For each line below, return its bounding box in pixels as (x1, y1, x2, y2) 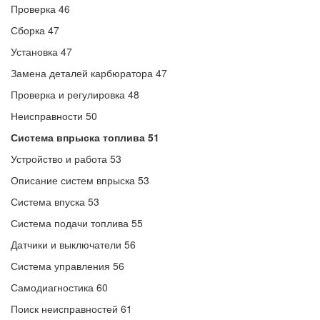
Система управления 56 (11, 259, 124, 273)
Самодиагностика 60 (11, 280, 108, 294)
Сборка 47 (11, 23, 59, 37)
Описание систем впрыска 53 (11, 173, 149, 187)
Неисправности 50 (11, 109, 97, 123)
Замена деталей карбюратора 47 (11, 66, 167, 80)
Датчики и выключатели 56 (11, 237, 136, 251)
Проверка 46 (11, 1, 70, 16)
